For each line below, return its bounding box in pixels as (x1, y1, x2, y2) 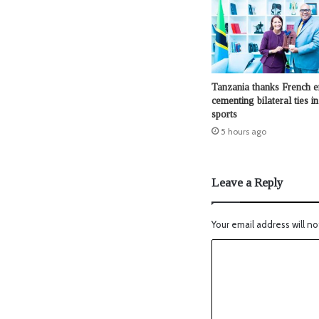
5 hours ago (221, 126, 266, 137)
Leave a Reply (211, 176, 283, 190)
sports (211, 109, 237, 120)
